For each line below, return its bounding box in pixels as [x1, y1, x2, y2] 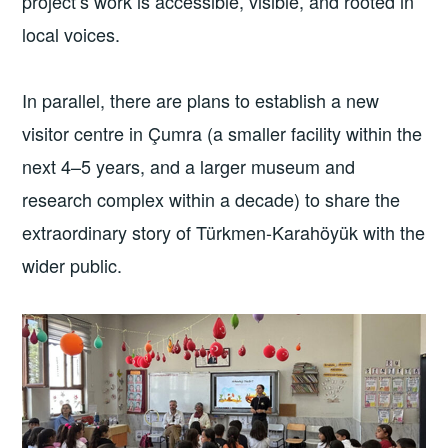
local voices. [22, 21, 121, 48]
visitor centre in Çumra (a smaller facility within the [22, 119, 423, 146]
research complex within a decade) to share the [22, 185, 401, 212]
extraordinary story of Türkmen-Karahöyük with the [22, 218, 426, 245]
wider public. [22, 251, 123, 278]
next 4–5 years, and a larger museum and [22, 152, 356, 179]
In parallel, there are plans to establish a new [22, 86, 380, 113]
